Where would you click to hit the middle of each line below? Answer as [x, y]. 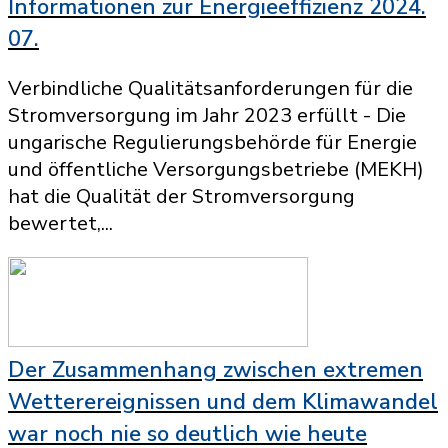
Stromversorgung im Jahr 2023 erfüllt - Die [207, 115]
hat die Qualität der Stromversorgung [181, 196]
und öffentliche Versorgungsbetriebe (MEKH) [216, 169]
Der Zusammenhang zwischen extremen [215, 370]
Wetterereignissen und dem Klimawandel [223, 402]
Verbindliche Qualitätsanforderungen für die [210, 88]
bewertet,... [60, 223]
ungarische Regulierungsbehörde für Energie [212, 142]
